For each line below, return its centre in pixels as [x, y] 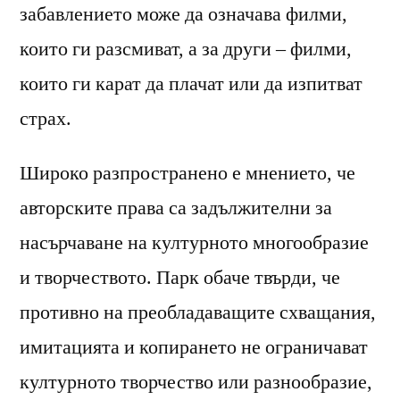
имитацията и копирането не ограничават [194, 347]
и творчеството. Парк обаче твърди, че [180, 277]
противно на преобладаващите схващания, [198, 312]
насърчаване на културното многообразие [194, 242]
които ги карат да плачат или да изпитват [191, 83]
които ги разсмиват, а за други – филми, [186, 49]
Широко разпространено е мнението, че [187, 173]
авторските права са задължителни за [176, 208]
